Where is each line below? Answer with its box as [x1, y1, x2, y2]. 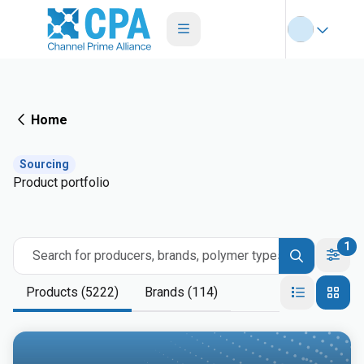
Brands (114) [145, 284, 218, 300]
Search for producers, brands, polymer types [32, 248, 284, 263]
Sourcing [19, 158, 69, 171]
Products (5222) [26, 284, 119, 300]
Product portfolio [13, 175, 110, 190]
